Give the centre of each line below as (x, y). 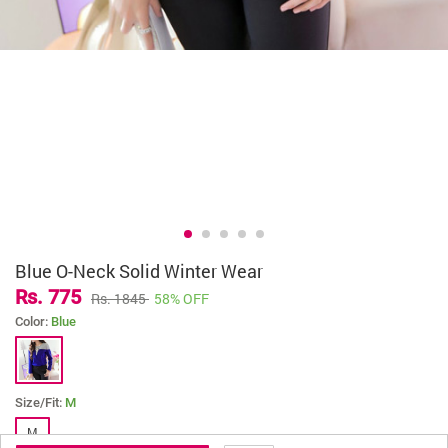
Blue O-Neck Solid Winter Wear (139, 271)
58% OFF (181, 299)
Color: (33, 322)
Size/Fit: (40, 403)
